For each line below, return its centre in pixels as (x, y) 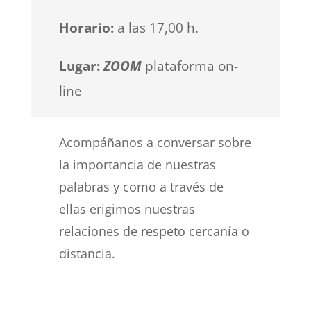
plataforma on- (190, 66)
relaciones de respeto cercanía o (154, 231)
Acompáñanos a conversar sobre (155, 142)
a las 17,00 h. (156, 27)
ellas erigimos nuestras (127, 209)
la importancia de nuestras (137, 164)
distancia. (87, 253)
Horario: (86, 27)
